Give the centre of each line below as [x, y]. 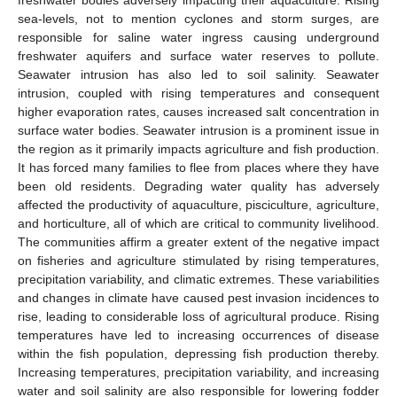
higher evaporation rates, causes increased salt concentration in [198, 112]
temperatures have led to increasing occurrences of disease [198, 335]
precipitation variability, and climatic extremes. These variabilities [198, 280]
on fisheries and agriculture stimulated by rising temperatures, [198, 261]
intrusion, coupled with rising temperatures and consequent [198, 93]
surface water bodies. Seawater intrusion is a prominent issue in [198, 131]
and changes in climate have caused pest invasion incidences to [198, 298]
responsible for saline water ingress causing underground [198, 38]
